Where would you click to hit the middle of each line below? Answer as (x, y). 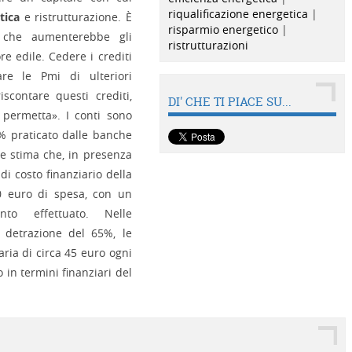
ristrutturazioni (208, 45)
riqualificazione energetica (238, 14)
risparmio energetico (223, 29)
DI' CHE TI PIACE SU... (229, 102)
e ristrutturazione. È (76, 17)
